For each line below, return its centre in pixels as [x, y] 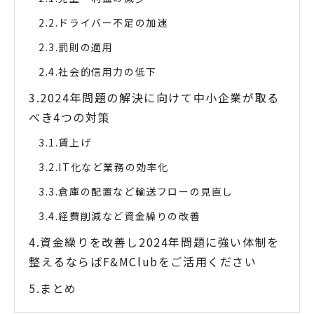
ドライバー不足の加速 [113, 22]
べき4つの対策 [70, 117]
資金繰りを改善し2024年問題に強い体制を [160, 241]
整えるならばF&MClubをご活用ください [143, 261]
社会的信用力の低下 [108, 71]
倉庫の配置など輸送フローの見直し [146, 191]
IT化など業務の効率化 [114, 166]
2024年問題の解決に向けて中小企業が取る [160, 97]
